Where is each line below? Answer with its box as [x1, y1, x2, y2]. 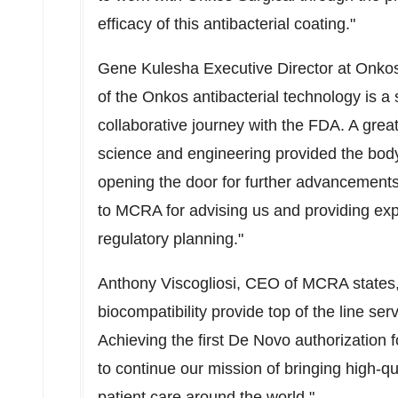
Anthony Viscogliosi [98, 275, 236, 292]
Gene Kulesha [98, 60, 199, 77]
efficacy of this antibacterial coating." [98, 15, 355, 33]
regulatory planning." [98, 230, 243, 248]
